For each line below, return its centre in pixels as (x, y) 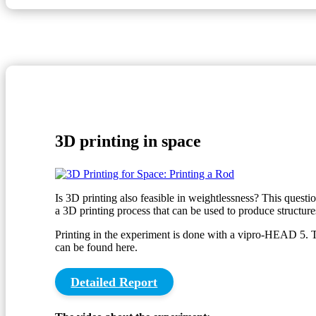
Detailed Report (114, 282)
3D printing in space (128, 141)
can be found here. (96, 247)
